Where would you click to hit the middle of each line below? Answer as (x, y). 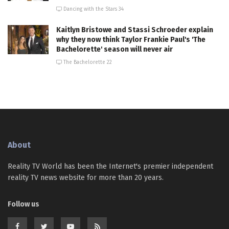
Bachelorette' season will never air (114, 49)
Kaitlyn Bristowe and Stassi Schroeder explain (135, 30)
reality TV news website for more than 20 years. (86, 177)
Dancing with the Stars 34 (93, 9)
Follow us (24, 204)
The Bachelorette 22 (87, 62)
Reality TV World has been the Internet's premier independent (110, 166)
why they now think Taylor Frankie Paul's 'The (131, 39)
